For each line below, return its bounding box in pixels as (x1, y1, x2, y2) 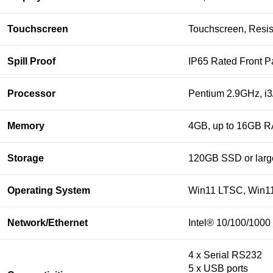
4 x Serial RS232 (188, 250, 262, 260)
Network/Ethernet (7, 218, 88, 228)
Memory (7, 121, 44, 131)
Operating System (7, 185, 90, 196)
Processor (7, 88, 55, 99)
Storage (7, 153, 44, 163)
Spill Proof (7, 56, 55, 66)
